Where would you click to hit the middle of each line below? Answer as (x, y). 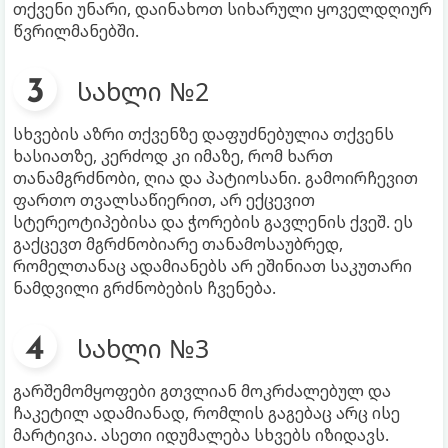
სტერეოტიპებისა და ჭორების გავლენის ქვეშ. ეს (213, 221)
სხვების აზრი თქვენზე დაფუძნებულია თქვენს (203, 133)
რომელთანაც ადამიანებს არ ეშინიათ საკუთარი (212, 265)
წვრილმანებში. (76, 30)
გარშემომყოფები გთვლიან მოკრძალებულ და (202, 390)
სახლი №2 (143, 90)
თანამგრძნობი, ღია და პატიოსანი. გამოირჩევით (215, 177)
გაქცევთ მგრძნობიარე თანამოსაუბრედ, (178, 243)
